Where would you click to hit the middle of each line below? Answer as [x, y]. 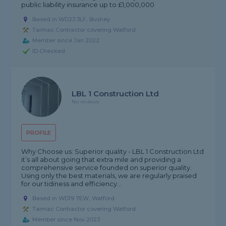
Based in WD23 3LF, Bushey [71, 19]
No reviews [86, 102]
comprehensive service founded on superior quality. [107, 168]
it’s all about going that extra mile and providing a [101, 160]
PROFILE [39, 133]
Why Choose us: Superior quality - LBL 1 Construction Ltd [113, 152]
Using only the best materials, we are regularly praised [109, 176]
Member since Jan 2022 [66, 41]
